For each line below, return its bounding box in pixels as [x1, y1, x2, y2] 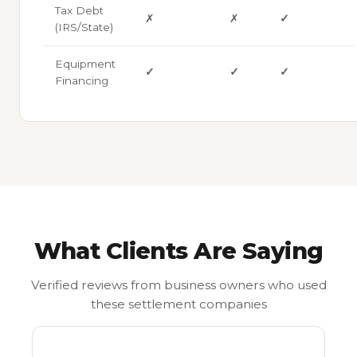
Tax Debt [55, 3, 104, 17]
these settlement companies [90, 296, 267, 312]
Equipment [55, 57, 116, 70]
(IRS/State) [55, 20, 113, 33]
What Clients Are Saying [33, 236, 324, 265]
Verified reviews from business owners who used [30, 277, 327, 293]
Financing [55, 73, 108, 87]
